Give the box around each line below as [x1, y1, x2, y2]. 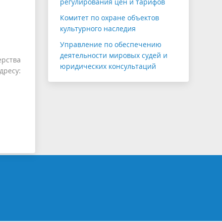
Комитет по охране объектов [60, 13, 159, 23]
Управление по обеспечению [60, 40, 162, 50]
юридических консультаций [60, 61, 156, 71]
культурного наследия [60, 24, 136, 34]
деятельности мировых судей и [60, 51, 167, 60]
